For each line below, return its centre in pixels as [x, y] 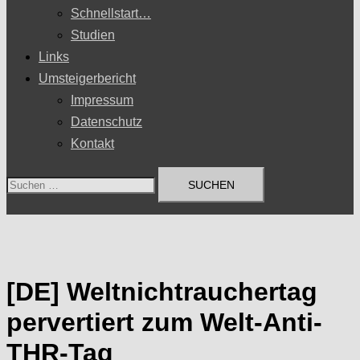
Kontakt [92, 143]
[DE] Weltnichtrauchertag [162, 291]
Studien [93, 35]
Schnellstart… [111, 13]
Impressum [102, 100]
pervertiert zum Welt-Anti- [164, 322]
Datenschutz [106, 122]
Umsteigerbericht [87, 78]
